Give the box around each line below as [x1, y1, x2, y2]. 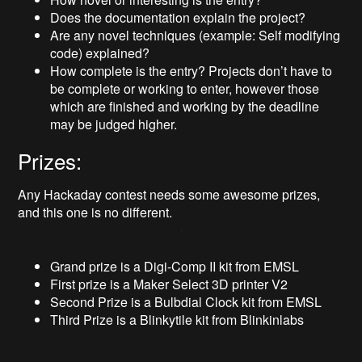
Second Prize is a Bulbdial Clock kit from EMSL [50, 293, 322, 312]
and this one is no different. [18, 203, 173, 222]
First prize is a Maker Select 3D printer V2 [50, 275, 288, 294]
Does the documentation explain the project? [50, 8, 306, 27]
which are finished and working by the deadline [50, 97, 320, 116]
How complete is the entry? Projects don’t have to [50, 61, 333, 81]
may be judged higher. [50, 115, 178, 134]
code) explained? [50, 44, 150, 63]
